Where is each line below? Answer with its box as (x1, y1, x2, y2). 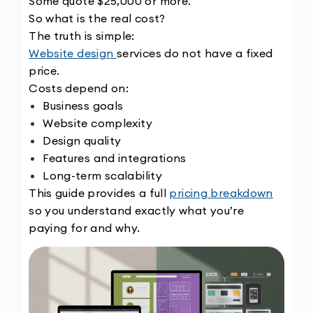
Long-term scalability (43, 168, 163, 183)
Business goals (43, 99, 124, 113)
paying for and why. (29, 221, 140, 235)
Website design (29, 46, 117, 61)
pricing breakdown (169, 186, 273, 201)
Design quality (43, 133, 122, 148)
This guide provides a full (29, 186, 170, 201)
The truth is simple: (29, 29, 135, 43)
